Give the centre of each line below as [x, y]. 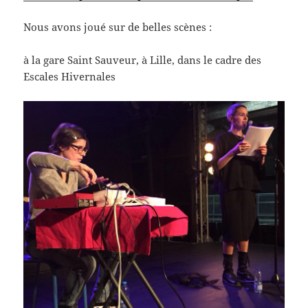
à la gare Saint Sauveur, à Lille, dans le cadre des [143, 60]
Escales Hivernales [70, 77]
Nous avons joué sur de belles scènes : [118, 27]
